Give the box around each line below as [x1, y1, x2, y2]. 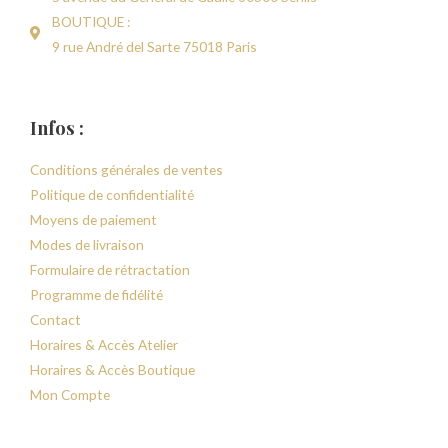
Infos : [30, 114, 84, 140]
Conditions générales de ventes [30, 160, 223, 178]
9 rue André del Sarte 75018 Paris [52, 37, 258, 55]
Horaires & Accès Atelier [30, 335, 178, 353]
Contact [30, 310, 81, 328]
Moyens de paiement [30, 210, 157, 228]
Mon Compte [30, 385, 110, 403]
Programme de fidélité [30, 285, 163, 303]
